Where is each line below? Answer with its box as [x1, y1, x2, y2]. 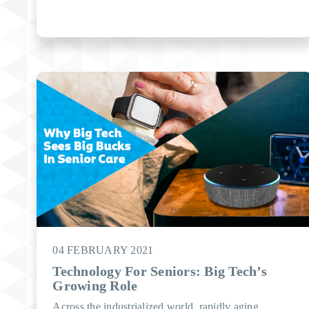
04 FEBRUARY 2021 [52, 244, 154, 256]
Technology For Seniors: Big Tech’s [52, 263, 267, 279]
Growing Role [52, 278, 138, 293]
